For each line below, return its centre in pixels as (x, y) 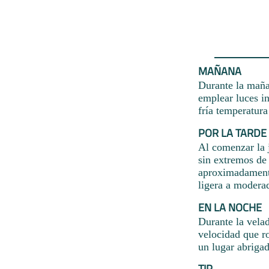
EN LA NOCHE (230, 207)
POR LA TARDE (232, 133)
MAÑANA (220, 71)
